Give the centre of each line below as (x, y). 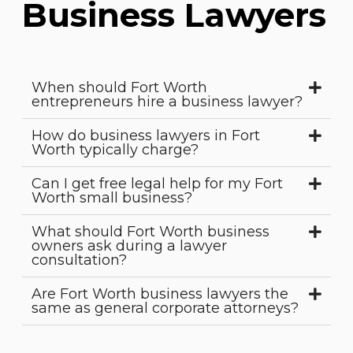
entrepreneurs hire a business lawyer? (167, 102)
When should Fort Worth (119, 88)
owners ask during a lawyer (129, 246)
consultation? (79, 260)
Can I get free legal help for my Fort (157, 184)
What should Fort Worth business (150, 232)
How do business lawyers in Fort (146, 136)
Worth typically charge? (115, 150)
